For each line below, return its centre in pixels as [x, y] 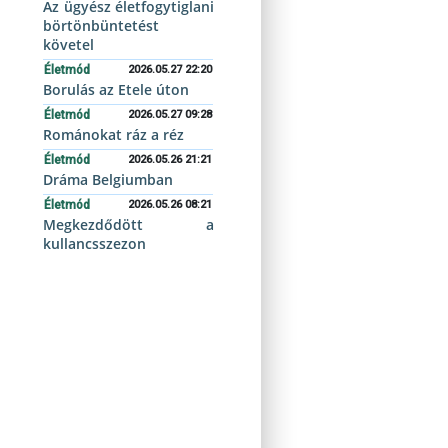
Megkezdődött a [128, 224]
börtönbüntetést [101, 25]
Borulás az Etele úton [116, 89]
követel [69, 44]
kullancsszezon [95, 243]
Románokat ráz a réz [114, 134]
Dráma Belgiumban [108, 179]
